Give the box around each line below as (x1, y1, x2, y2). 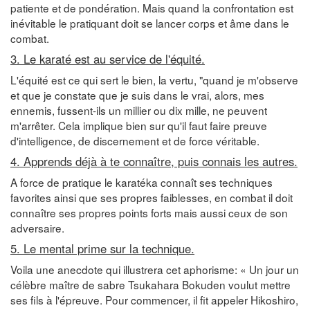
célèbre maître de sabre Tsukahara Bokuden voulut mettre (10, 276, 291, 292)
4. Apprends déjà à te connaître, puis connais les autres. (10, 152, 298, 170)
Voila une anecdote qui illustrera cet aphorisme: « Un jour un (10, 261, 299, 277)
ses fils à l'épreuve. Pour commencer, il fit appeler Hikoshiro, (10, 291, 298, 307)
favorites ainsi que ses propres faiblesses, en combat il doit (10, 189, 293, 205)
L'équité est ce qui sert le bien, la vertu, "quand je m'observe (10, 71, 298, 87)
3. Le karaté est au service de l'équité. (10, 50, 205, 67)
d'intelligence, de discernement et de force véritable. (10, 132, 259, 148)
